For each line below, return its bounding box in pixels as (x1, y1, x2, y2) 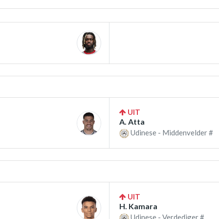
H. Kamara (119, 201, 157, 211)
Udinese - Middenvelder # (129, 128, 213, 137)
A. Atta (119, 117, 145, 127)
